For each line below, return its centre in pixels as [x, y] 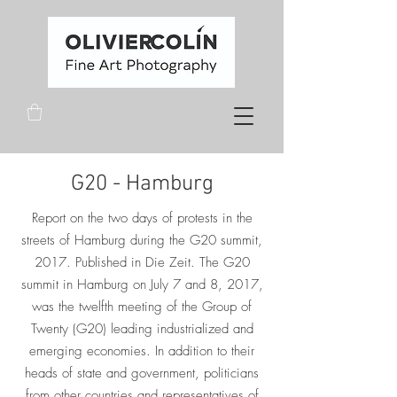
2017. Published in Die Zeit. [114, 263]
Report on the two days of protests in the [142, 218]
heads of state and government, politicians [142, 374]
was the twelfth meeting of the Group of [142, 307]
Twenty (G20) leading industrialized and [142, 329]
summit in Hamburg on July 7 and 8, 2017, [142, 285]
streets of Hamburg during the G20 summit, [142, 241]
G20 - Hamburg [142, 185]
